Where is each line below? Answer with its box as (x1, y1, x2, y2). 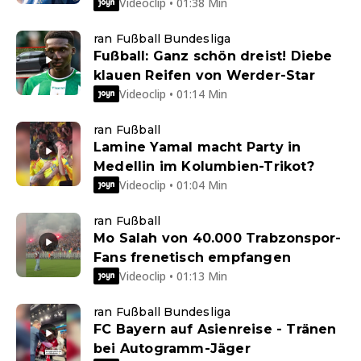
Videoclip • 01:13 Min (119, 268, 227, 284)
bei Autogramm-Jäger (93, 341, 251, 357)
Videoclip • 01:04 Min (119, 176, 227, 193)
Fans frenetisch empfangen (93, 250, 291, 266)
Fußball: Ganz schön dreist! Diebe (93, 48, 333, 64)
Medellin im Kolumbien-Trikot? (93, 159, 314, 175)
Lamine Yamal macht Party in (93, 139, 301, 156)
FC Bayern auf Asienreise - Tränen (93, 322, 337, 338)
